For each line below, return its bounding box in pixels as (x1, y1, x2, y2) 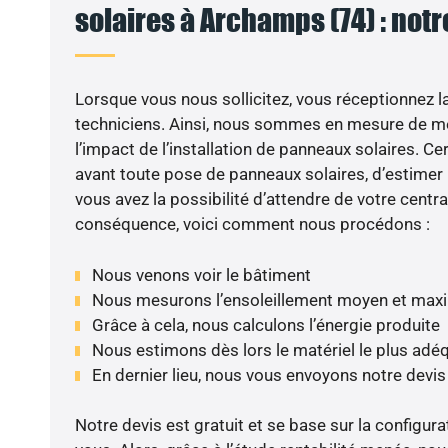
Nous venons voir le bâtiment (91, 264, 311, 285)
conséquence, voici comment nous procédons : (74, 214, 430, 235)
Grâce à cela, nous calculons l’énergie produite (91, 314, 440, 335)
